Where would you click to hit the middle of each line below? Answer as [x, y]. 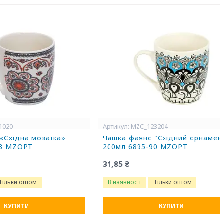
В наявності [124, 182]
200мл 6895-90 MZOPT [145, 147]
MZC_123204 [149, 126]
